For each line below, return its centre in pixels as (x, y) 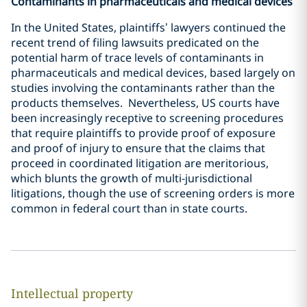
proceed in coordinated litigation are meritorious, (140, 163)
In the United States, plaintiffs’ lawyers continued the (148, 27)
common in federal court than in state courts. (129, 208)
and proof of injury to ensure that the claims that (138, 148)
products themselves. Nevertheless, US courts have (145, 103)
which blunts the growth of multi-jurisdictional (132, 178)
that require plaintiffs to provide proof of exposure (143, 133)
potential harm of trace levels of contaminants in (137, 58)
